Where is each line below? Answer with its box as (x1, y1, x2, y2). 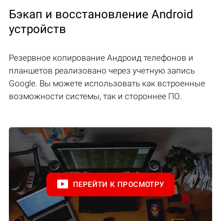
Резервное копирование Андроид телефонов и (9, 53, 193, 63)
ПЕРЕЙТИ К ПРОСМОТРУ (73, 180, 164, 189)
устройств (9, 22, 66, 37)
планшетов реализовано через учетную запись (9, 66, 195, 76)
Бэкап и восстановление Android (9, 7, 193, 22)
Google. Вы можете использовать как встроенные (9, 78, 205, 89)
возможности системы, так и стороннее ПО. (9, 91, 182, 102)
